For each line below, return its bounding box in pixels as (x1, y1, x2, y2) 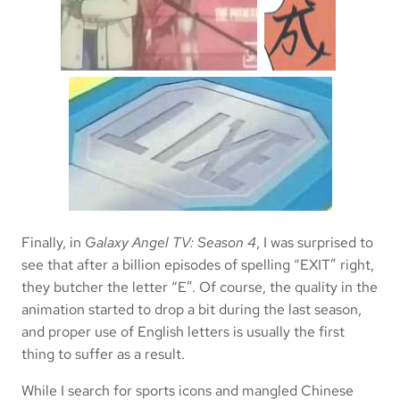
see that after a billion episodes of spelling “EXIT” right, (21, 255, 374, 274)
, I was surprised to (256, 233, 373, 252)
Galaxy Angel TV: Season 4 (85, 233, 256, 252)
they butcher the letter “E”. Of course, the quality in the (21, 278, 378, 296)
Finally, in (21, 233, 85, 252)
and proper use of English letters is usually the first (21, 322, 345, 341)
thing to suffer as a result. (21, 345, 185, 363)
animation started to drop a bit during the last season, (21, 300, 362, 319)
